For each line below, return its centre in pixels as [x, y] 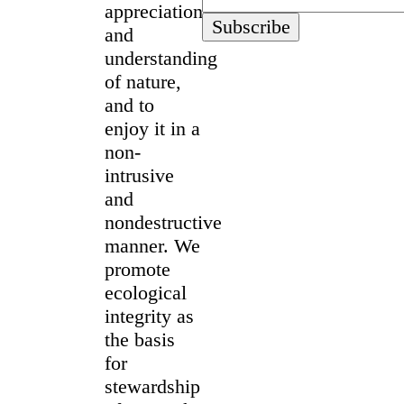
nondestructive [163, 222]
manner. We [152, 245]
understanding [161, 58]
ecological [146, 292]
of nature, [143, 81]
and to [129, 105]
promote [138, 269]
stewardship [152, 386]
